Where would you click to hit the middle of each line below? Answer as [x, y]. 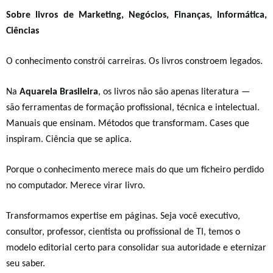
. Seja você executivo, [198, 216]
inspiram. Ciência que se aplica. [69, 140]
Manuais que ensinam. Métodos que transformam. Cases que [128, 124]
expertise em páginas [113, 216]
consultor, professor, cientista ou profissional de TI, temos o [123, 232]
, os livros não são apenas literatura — [174, 92]
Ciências [23, 31]
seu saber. [26, 264]
